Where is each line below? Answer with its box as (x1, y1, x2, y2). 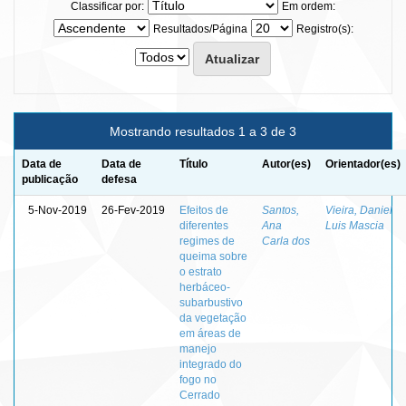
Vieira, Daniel (325, 203, 392, 217)
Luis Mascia (325, 218, 384, 232)
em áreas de (179, 326, 241, 340)
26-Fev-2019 (101, 203, 165, 217)
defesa (101, 172, 137, 186)
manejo (179, 342, 217, 355)
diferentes (179, 218, 228, 232)
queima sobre (179, 249, 247, 263)
